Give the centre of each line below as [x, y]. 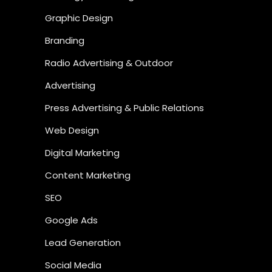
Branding [65, 40]
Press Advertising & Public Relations [124, 108]
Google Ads [71, 220]
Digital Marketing [82, 153]
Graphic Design [79, 18]
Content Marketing [88, 175]
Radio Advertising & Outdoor [109, 63]
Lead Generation [83, 243]
